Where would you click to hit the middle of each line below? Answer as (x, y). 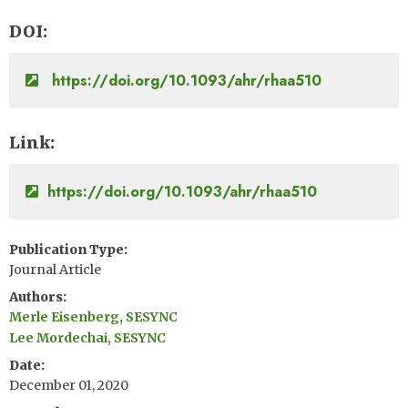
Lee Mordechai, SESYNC (87, 337)
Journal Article (55, 270)
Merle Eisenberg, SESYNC (93, 317)
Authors (36, 297)
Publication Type (66, 250)
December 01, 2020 (69, 385)
